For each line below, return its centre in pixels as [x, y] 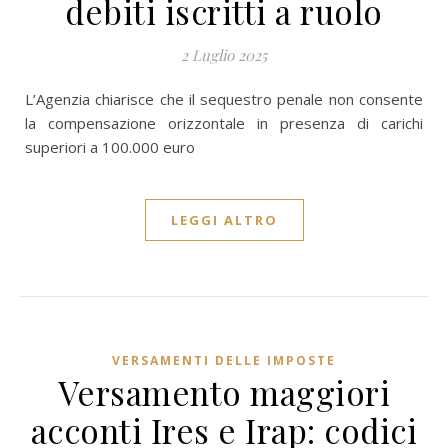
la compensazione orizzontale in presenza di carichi [224, 123]
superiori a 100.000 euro [110, 147]
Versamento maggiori [224, 392]
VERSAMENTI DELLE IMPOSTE [224, 360]
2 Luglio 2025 [224, 55]
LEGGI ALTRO [224, 220]
